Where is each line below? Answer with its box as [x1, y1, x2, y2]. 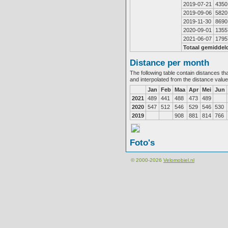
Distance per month [130, 58, 209, 67]
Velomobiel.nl [163, 157, 194, 163]
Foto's [130, 138, 155, 147]
